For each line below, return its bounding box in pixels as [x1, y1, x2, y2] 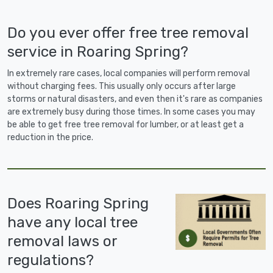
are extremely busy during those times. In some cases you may [7, 107, 255, 118]
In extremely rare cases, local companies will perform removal [7, 68, 250, 79]
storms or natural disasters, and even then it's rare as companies [7, 94, 263, 105]
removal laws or [7, 232, 117, 250]
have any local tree [7, 213, 138, 232]
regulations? [7, 251, 94, 269]
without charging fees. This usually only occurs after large [7, 81, 236, 92]
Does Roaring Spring [7, 194, 149, 213]
